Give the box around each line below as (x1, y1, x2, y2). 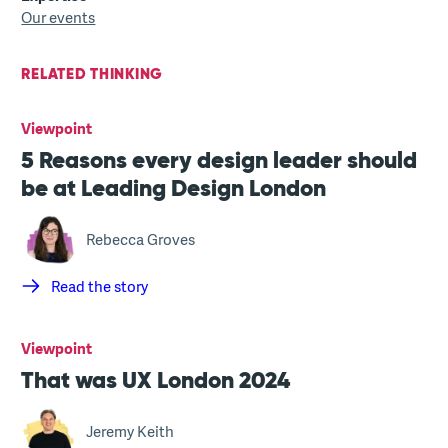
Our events (21, 6, 96, 28)
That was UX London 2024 (21, 365, 291, 396)
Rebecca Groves (86, 228, 196, 250)
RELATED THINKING (21, 64, 164, 83)
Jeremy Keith (86, 420, 175, 442)
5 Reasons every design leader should (21, 145, 418, 176)
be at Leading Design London (21, 173, 327, 204)
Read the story (51, 275, 149, 297)
